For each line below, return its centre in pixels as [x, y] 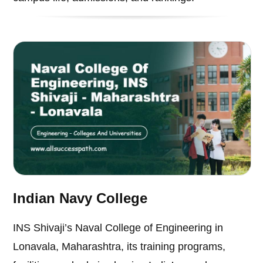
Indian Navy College [80, 198]
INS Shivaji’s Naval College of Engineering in [118, 227]
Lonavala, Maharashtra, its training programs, [119, 246]
